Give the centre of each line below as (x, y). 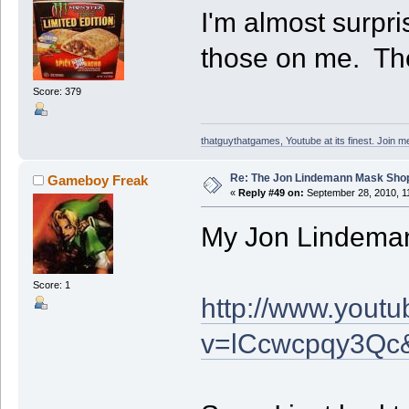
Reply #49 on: (271, 192)
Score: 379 (57, 91)
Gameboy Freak (98, 180)
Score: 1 (51, 284)
